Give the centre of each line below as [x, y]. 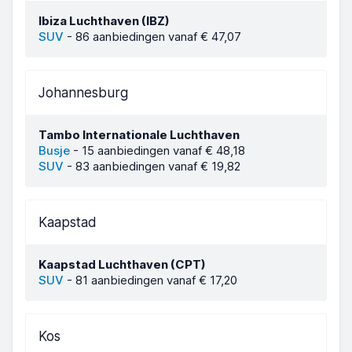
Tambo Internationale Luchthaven [139, 135]
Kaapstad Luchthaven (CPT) [122, 264]
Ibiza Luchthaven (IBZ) [104, 21]
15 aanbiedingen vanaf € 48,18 [163, 150]
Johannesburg [83, 93]
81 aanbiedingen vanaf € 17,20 [156, 280]
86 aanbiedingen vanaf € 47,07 [158, 37]
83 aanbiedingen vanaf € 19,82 [158, 166]
